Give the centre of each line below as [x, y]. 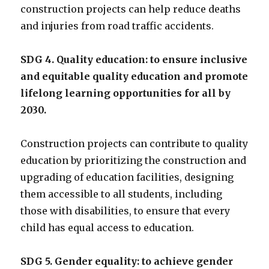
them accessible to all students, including [122, 194]
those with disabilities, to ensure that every [125, 211]
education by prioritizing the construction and [134, 161]
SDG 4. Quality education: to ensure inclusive [134, 60]
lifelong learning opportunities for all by [126, 93]
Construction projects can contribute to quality [134, 144]
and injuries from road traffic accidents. [117, 26]
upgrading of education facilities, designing [127, 177]
